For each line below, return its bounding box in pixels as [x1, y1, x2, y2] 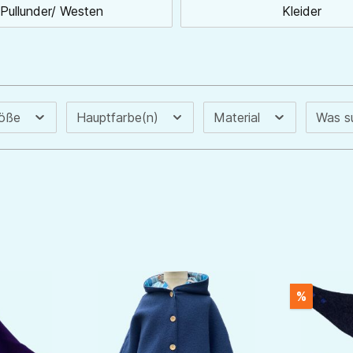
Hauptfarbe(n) [76, 110, 162, 126]
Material [214, 110, 264, 126]
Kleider [282, 3, 321, 20]
